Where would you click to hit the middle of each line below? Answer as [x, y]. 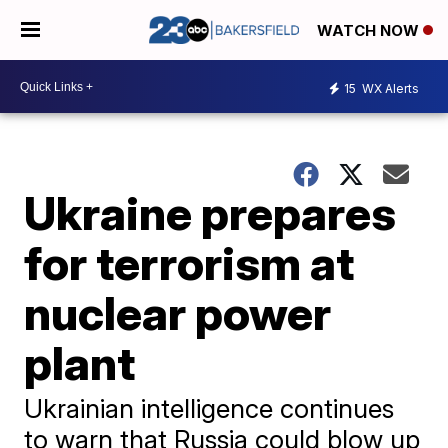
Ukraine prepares [210, 213]
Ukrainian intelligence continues [209, 408]
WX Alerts [389, 88]
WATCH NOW [370, 31]
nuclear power [178, 313]
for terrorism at [189, 263]
